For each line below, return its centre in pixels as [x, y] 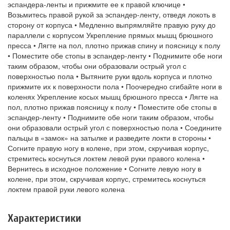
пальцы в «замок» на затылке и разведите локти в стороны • [109, 138]
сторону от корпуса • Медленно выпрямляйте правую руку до [112, 25]
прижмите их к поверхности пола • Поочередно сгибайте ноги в [115, 87]
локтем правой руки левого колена [66, 189]
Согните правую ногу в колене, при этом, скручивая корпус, [108, 148]
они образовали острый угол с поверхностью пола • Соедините [115, 128]
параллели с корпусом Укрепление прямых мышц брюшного [110, 35]
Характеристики [44, 218]
